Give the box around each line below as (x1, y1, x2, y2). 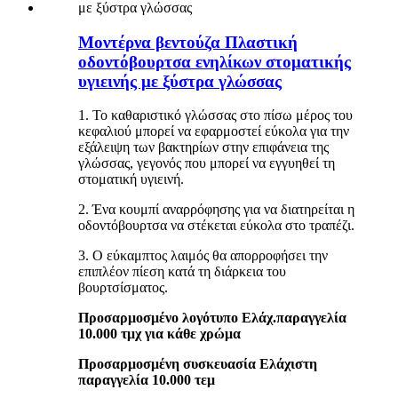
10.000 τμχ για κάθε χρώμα (78, 326, 241, 342)
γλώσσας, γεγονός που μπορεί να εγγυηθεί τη (78, 155, 335, 171)
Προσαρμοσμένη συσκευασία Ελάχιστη (78, 356, 317, 372)
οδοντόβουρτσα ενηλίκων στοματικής (78, 52, 351, 71)
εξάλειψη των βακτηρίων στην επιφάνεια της (78, 139, 329, 155)
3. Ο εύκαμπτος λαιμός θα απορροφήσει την (78, 248, 328, 264)
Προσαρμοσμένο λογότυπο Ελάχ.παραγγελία (78, 310, 346, 326)
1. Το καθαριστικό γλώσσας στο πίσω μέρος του (78, 107, 353, 123)
